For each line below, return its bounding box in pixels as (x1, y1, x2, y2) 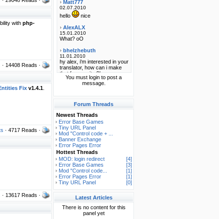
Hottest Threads (56, 149, 98, 155)
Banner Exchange (59, 136, 101, 142)
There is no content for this (62, 204, 126, 210)
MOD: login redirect (59, 156, 105, 162)
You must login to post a (66, 74, 122, 80)
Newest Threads (56, 112, 98, 118)
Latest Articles (75, 195, 112, 200)
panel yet (83, 210, 105, 216)
